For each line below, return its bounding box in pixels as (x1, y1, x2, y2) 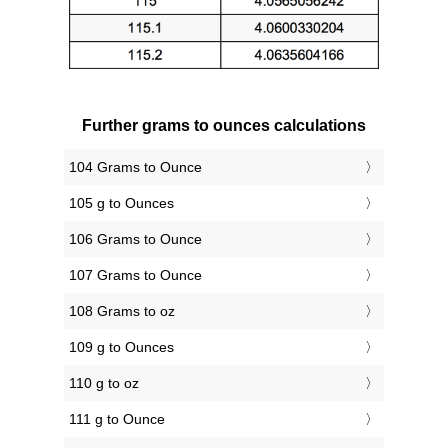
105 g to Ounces (69, 195, 174, 212)
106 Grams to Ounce (69, 231, 202, 248)
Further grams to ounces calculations (82, 117, 366, 135)
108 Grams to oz (69, 303, 175, 320)
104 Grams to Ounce (69, 159, 202, 176)
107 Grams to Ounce (69, 267, 202, 284)
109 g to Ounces (69, 339, 174, 356)
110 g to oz (69, 375, 139, 392)
